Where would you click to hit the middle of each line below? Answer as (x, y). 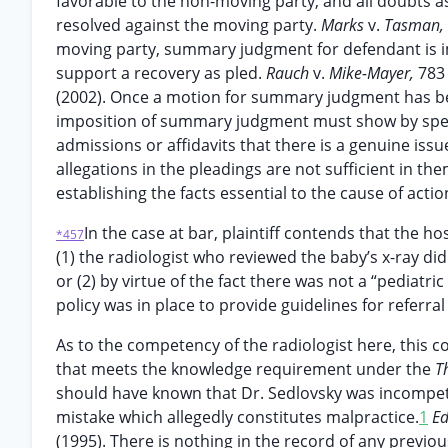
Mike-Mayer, (373, 73)
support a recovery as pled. (161, 73)
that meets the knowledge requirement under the (245, 369)
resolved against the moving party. (188, 25)
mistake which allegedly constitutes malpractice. (237, 417)
